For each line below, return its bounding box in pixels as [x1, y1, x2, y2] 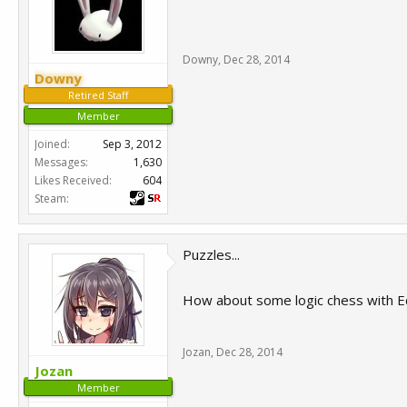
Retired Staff [68, 88, 128, 102]
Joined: [35, 136, 70, 152]
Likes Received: [35, 173, 112, 188]
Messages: [35, 154, 88, 170]
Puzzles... [183, 245, 240, 263]
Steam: [35, 191, 69, 206]
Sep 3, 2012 [103, 136, 162, 152]
